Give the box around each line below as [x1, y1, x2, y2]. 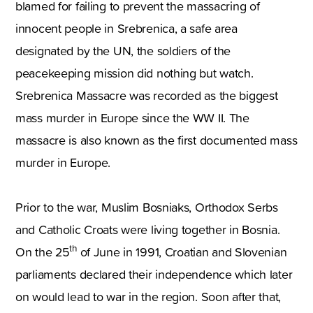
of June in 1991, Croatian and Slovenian [76, 242, 287, 261]
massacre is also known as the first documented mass [15, 131, 298, 149]
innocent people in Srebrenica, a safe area [15, 19, 238, 37]
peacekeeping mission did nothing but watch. [15, 64, 254, 82]
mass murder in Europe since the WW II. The [15, 108, 249, 126]
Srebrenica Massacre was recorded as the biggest [15, 86, 278, 104]
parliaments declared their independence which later [15, 265, 293, 283]
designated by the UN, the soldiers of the [15, 41, 231, 59]
